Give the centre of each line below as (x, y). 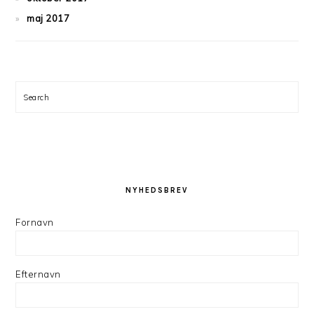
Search (40, 97)
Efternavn (38, 274)
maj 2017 (48, 18)
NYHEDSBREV (157, 190)
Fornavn (35, 222)
